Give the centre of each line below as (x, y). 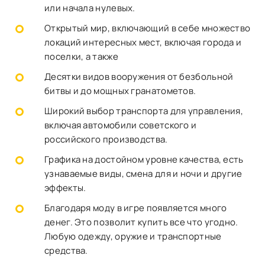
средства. (66, 251)
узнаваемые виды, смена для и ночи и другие (143, 174)
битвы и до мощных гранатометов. (120, 91)
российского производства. (106, 139)
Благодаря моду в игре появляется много (136, 208)
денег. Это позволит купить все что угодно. (141, 222)
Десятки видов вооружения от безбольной (139, 77)
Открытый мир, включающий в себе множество (148, 28)
